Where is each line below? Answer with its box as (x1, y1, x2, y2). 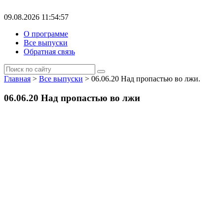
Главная (4, 74, 31, 83)
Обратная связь (24, 47, 75, 56)
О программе (24, 30, 68, 38)
